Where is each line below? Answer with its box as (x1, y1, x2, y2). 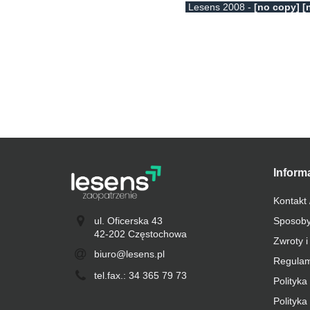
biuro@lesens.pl (93, 248, 165, 259)
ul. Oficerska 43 (93, 215, 163, 226)
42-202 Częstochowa (93, 228, 187, 239)
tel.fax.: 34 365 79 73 (93, 269, 187, 281)
